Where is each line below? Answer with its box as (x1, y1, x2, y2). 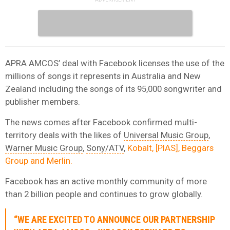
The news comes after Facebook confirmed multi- (5, 117, 197, 127)
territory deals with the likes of (5, 129, 124, 140)
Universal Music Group (124, 129, 208, 140)
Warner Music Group (5, 142, 83, 153)
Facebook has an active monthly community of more (5, 176, 207, 186)
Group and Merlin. (5, 155, 72, 166)
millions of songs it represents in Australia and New (5, 70, 201, 81)
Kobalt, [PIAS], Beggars (127, 142, 214, 153)
